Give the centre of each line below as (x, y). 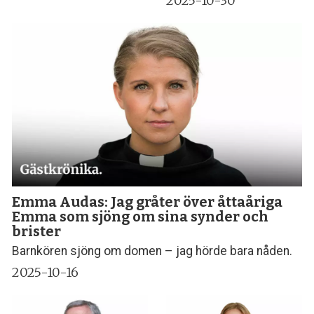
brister (37, 231)
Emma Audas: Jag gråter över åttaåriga (148, 202)
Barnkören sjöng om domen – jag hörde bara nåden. (152, 251)
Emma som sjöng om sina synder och (141, 216)
